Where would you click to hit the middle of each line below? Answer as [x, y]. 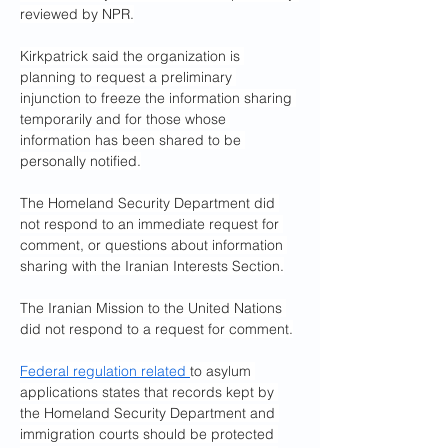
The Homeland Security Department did [149, 203]
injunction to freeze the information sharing [158, 98]
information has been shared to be [132, 140]
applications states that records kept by [149, 392]
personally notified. [80, 161]
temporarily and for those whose [125, 119]
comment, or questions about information [153, 245]
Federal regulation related [105, 371]
